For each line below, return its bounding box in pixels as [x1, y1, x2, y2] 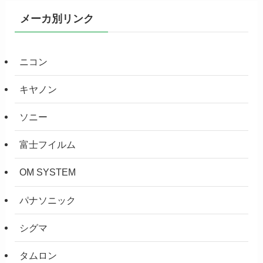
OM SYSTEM [19, 167, 76, 178]
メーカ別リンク [19, 12, 94, 25]
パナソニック [19, 194, 76, 205]
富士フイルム [19, 139, 76, 150]
